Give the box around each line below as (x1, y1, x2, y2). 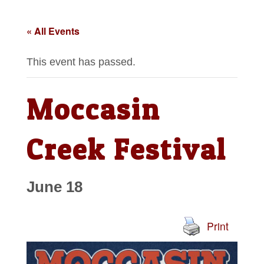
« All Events (26, 24, 80, 38)
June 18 (26, 178, 82, 196)
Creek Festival (26, 132, 226, 167)
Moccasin (26, 92, 160, 127)
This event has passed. (26, 56, 136, 68)
